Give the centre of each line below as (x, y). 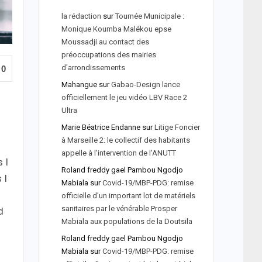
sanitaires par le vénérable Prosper (119, 208)
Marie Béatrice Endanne (101, 127)
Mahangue (79, 85)
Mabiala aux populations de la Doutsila (127, 221)
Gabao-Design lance (145, 85)
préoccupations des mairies (108, 55)
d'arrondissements (94, 68)
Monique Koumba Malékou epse (116, 29)
